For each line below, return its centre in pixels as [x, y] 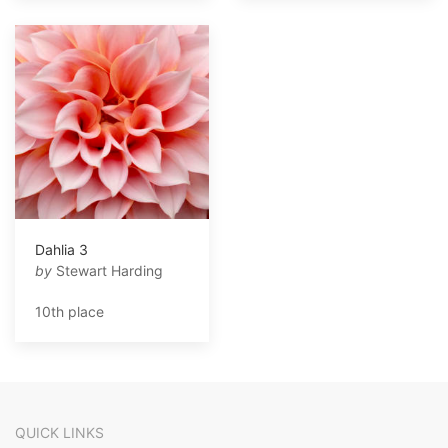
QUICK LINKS [59, 433]
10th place [69, 312]
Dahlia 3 [61, 250]
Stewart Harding [107, 271]
